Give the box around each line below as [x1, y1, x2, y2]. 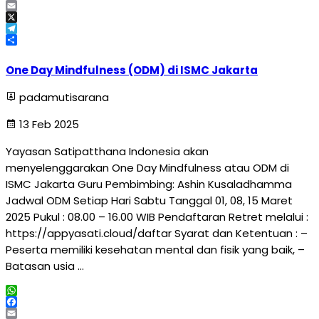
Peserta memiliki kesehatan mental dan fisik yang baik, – [6, 242, 305, 257]
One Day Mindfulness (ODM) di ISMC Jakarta [6, 63, 258, 78]
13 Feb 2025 [16, 117, 79, 132]
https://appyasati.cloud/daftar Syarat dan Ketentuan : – [6, 226, 308, 241]
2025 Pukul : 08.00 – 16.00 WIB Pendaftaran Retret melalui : [6, 209, 308, 224]
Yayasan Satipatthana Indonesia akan [6, 144, 209, 159]
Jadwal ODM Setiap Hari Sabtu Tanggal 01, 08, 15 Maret [6, 193, 293, 208]
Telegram [6, 32, 57, 47]
